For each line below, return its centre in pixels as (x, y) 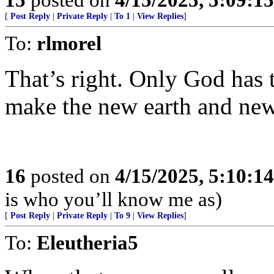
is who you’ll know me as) (113, 199)
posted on (70, 176)
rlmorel (69, 43)
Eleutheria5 (87, 243)
